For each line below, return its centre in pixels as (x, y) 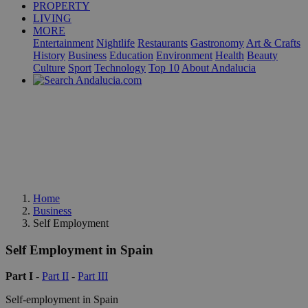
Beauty (262, 55)
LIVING (52, 18)
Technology (120, 68)
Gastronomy (217, 43)
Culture (49, 68)
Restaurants (163, 43)
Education (131, 55)
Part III (93, 276)
